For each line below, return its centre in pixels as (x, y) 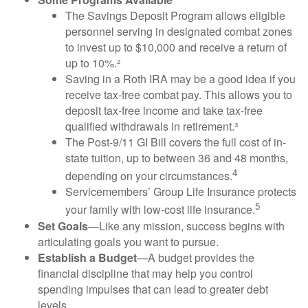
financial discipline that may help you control (145, 273)
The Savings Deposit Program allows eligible (175, 15)
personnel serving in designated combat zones (179, 31)
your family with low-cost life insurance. (160, 210)
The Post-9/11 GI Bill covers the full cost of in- (176, 142)
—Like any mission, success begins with (186, 225)
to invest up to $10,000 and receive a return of (176, 47)
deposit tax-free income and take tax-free (164, 110)
